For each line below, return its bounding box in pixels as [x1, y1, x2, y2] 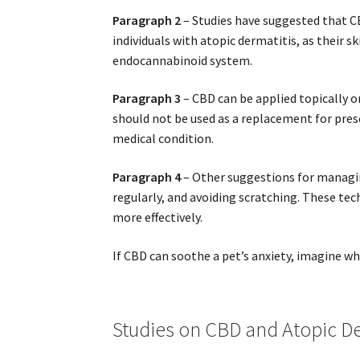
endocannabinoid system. [112, 51, 253, 68]
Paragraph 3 [112, 90, 182, 107]
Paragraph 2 [112, 11, 182, 28]
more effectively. [112, 208, 203, 225]
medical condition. [112, 130, 215, 147]
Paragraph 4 [112, 168, 182, 185]
